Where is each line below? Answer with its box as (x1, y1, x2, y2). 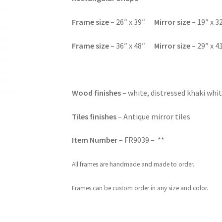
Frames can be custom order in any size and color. (72, 183, 209, 192)
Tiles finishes (72, 111, 118, 121)
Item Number (72, 135, 119, 145)
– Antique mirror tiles (118, 111, 191, 121)
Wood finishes (72, 87, 121, 98)
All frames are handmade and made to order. (72, 160, 195, 168)
